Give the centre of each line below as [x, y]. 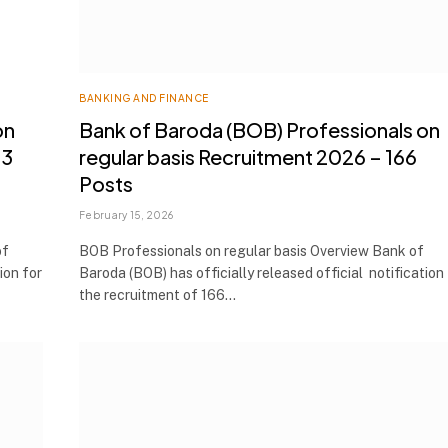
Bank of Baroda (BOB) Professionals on [259, 129]
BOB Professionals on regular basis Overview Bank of [251, 250]
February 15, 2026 [126, 214]
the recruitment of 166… [157, 294]
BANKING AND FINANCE [144, 97]
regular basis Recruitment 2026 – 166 [248, 156]
